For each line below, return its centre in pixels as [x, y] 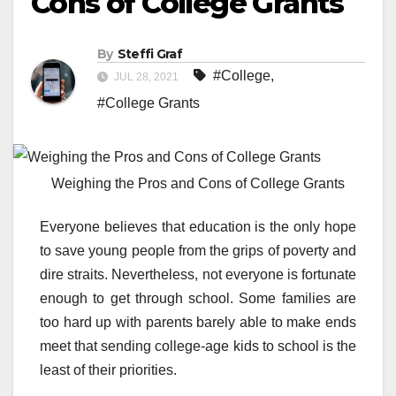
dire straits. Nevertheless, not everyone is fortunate [198, 275]
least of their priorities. [108, 370]
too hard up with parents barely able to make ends [198, 323]
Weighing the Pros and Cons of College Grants [198, 184]
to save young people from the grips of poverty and [198, 251]
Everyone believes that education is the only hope [198, 227]
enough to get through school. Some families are [198, 299]
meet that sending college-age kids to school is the [198, 346]
